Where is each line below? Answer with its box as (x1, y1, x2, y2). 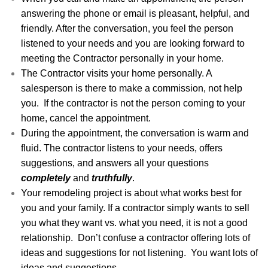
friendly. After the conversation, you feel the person (21, 23, 233, 33)
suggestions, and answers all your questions (21, 157, 209, 168)
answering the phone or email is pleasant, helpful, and (21, 8, 249, 19)
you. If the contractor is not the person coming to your (21, 98, 245, 108)
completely (21, 172, 71, 183)
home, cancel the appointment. (21, 112, 151, 123)
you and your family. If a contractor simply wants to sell (21, 202, 249, 213)
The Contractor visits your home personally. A (21, 68, 212, 78)
